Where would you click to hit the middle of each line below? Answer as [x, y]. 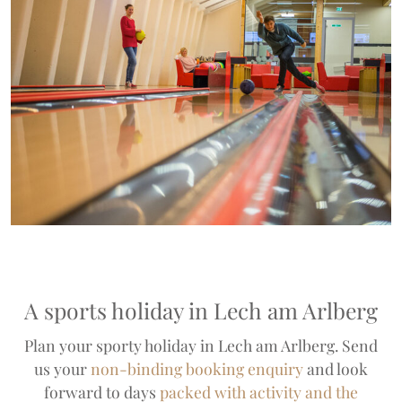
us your [62, 368]
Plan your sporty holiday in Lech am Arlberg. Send [201, 345]
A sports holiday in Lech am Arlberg [201, 310]
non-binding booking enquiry [197, 368]
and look [336, 368]
